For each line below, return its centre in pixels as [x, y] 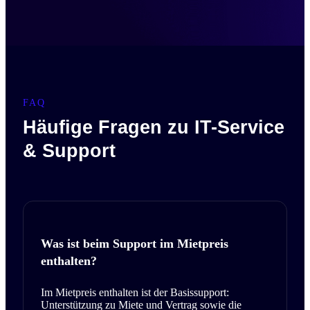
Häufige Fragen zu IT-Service [154, 128]
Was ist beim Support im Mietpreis [135, 244]
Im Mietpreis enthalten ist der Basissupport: [135, 292]
